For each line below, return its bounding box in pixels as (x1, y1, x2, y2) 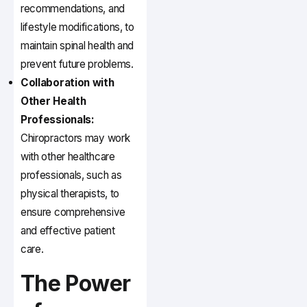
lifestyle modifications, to (21, 21, 134, 34)
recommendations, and (21, 2, 125, 16)
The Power (21, 270, 131, 297)
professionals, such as (21, 169, 122, 182)
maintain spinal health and (21, 39, 134, 53)
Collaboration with (21, 76, 114, 90)
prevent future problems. (21, 58, 134, 71)
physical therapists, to (21, 187, 120, 201)
